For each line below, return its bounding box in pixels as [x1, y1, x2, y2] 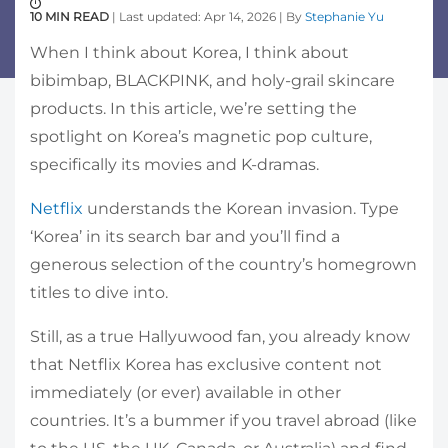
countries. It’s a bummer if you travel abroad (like [30, 410, 417, 430]
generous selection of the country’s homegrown [30, 254, 417, 274]
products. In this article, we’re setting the [30, 98, 357, 118]
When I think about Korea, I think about [30, 42, 349, 62]
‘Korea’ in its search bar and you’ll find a [30, 226, 340, 246]
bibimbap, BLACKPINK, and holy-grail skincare [30, 70, 395, 90]
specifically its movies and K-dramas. [30, 154, 319, 174]
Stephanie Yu [305, 8, 384, 24]
